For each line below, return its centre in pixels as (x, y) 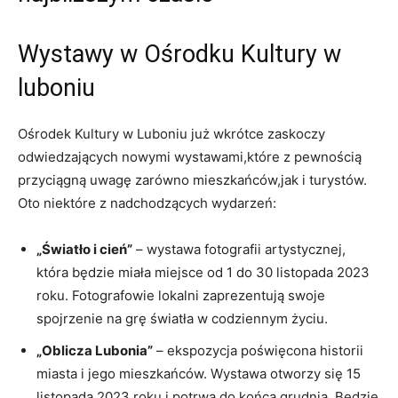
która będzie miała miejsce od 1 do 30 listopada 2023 (203, 272)
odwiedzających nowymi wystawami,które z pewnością (190, 156)
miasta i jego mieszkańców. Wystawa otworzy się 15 (199, 373)
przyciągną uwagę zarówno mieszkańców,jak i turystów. (192, 179)
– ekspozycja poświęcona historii (258, 350)
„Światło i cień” (84, 249)
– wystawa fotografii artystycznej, (239, 249)
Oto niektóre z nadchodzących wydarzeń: (147, 203)
